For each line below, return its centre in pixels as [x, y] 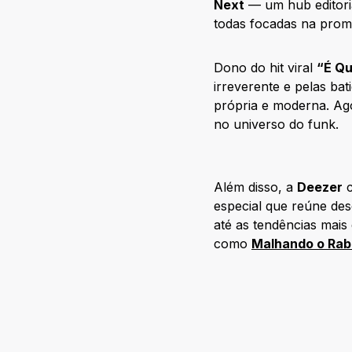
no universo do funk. [276, 124]
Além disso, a [255, 187]
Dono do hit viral [265, 68]
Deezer [320, 187]
